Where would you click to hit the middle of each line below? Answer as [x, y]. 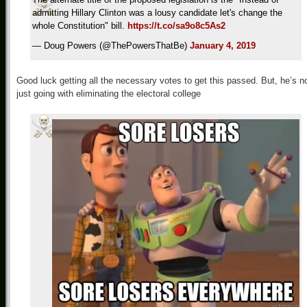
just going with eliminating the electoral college [109, 94]
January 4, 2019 [223, 46]
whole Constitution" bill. [80, 26]
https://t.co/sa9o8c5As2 [176, 26]
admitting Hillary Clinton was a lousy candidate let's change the [157, 13]
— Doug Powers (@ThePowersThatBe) [111, 46]
